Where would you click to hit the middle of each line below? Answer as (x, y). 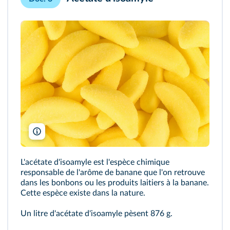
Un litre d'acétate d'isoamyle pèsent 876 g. (97, 214)
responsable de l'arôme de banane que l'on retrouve (113, 173)
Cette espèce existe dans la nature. (83, 193)
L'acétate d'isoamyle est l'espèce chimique (95, 162)
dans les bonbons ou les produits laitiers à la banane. (115, 183)
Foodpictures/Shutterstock (82, 132)
